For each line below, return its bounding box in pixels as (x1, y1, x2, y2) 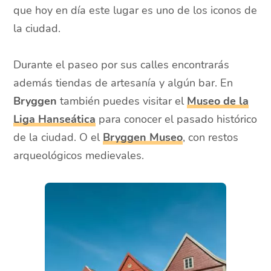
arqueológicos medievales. (13, 148, 145, 163)
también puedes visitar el (57, 94, 188, 109)
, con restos (183, 130, 239, 145)
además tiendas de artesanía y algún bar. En (13, 76, 233, 91)
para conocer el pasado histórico (96, 112, 258, 127)
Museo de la (187, 94, 249, 109)
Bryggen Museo (103, 130, 183, 145)
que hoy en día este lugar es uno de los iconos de (13, 3, 258, 18)
